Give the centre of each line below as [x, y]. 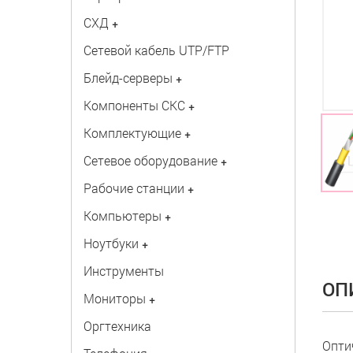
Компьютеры [122, 216]
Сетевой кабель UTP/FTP [156, 50]
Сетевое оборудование [150, 160]
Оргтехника [117, 326]
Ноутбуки [111, 243]
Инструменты [123, 271]
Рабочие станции [134, 188]
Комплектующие [132, 133]
